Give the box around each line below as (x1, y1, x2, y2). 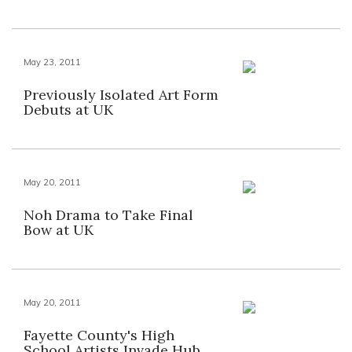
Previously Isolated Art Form (24, 86, 218, 104)
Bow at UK (24, 221, 93, 239)
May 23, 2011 (24, 57, 81, 68)
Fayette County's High (24, 326, 174, 344)
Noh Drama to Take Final (24, 206, 193, 224)
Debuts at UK (24, 101, 113, 119)
